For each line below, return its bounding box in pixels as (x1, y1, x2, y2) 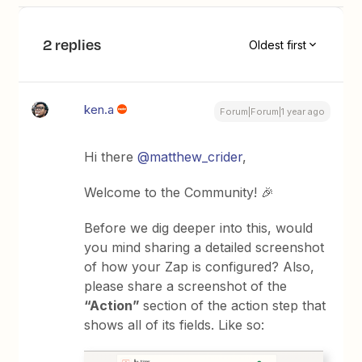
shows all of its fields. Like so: (84, 317, 265, 333)
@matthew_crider (137, 149, 243, 165)
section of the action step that (143, 297, 326, 314)
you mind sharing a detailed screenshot (84, 239, 325, 255)
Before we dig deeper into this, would (84, 220, 314, 236)
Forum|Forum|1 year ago (219, 106, 325, 117)
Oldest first (248, 37, 306, 52)
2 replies (43, 34, 102, 55)
